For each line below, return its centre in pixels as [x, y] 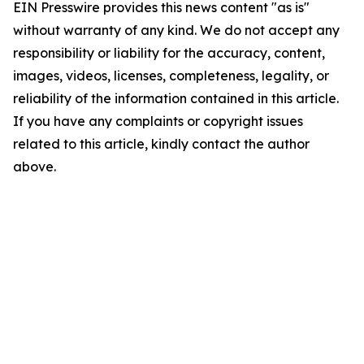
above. [35, 167]
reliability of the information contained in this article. [176, 98]
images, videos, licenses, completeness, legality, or [171, 76]
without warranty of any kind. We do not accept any [176, 30]
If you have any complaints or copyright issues [158, 121]
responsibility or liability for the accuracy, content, [169, 53]
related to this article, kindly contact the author [161, 144]
